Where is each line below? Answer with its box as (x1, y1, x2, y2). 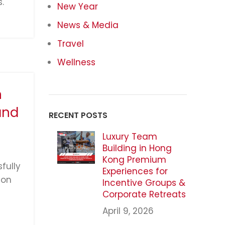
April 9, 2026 (102, 204, 154, 217)
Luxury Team (102, 130, 157, 143)
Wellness (57, 56, 95, 68)
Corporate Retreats (102, 188, 186, 200)
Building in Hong (102, 142, 172, 154)
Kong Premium (102, 153, 166, 166)
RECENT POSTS (48, 109, 107, 121)
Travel (57, 37, 84, 50)
